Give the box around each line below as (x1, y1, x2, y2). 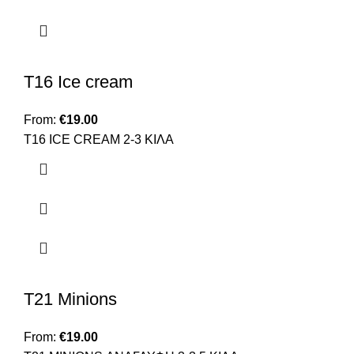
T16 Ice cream (24, 72, 133, 92)
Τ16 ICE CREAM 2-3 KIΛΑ (24, 133, 174, 147)
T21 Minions (24, 289, 117, 310)
